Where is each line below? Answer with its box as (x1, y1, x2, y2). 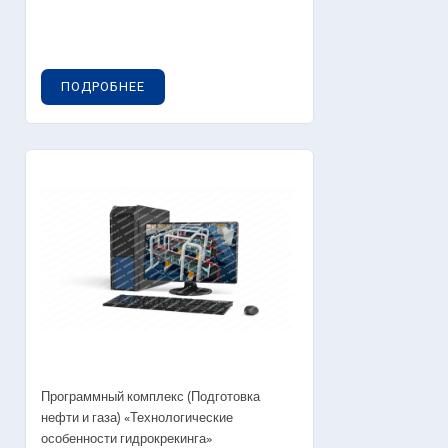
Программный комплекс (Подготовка (41, 386, 260, 408)
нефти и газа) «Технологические (41, 407, 233, 429)
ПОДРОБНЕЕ (61, 78, 145, 94)
